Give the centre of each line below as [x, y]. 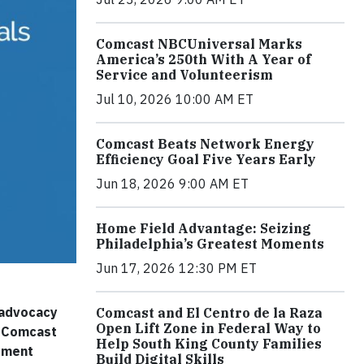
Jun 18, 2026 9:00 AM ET [172, 184]
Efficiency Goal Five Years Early [206, 160]
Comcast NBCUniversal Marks [199, 44]
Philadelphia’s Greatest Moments [210, 244]
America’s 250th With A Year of [204, 60]
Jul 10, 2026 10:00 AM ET [175, 100]
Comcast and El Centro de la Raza [209, 313]
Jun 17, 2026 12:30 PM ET [176, 269]
